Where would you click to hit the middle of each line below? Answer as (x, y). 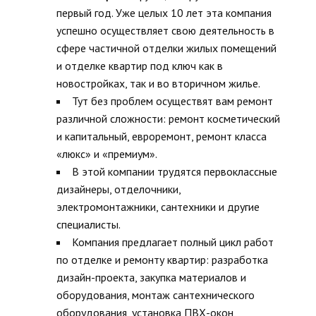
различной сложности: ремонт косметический (168, 119)
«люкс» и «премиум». (107, 154)
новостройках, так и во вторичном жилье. (158, 84)
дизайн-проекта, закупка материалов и (151, 278)
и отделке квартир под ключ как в (140, 66)
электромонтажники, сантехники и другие (158, 207)
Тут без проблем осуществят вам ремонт (172, 101)
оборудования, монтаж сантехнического (156, 295)
